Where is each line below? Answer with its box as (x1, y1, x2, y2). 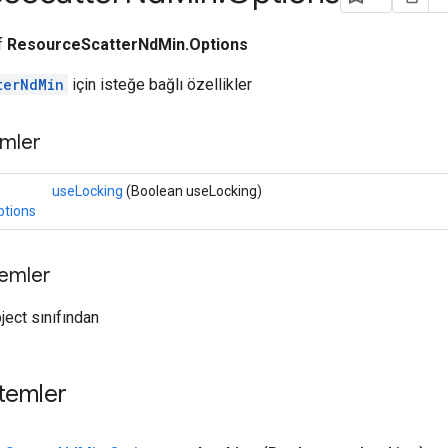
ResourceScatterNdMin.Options (7, 34, 248, 54)
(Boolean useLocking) (123, 182, 262, 199)
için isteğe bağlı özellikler (68, 74, 252, 94)
